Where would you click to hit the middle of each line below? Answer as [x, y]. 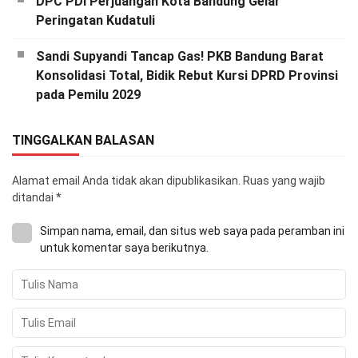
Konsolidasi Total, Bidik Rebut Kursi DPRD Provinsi [187, 76]
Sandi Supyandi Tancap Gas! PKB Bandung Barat [180, 57]
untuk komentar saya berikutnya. [124, 248]
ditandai [34, 198]
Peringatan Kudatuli [95, 21]
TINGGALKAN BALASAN [83, 141]
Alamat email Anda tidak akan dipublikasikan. [126, 181]
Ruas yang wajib [284, 181]
